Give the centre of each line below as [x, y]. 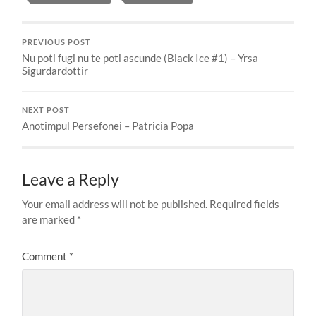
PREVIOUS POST [57, 43]
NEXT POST [46, 110]
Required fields [245, 204]
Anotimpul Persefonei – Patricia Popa [108, 126]
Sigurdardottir [55, 71]
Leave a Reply [71, 180]
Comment [46, 256]
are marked [50, 220]
